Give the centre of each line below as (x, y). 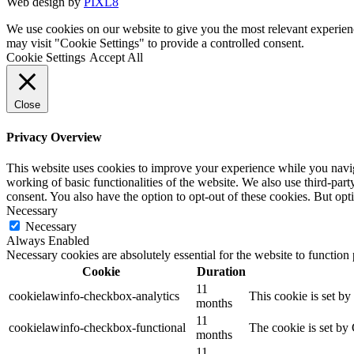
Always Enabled (48, 240)
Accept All (116, 58)
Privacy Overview (54, 137)
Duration (221, 271)
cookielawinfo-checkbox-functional (97, 327)
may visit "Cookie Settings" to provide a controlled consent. (155, 43)
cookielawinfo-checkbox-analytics (94, 296)
